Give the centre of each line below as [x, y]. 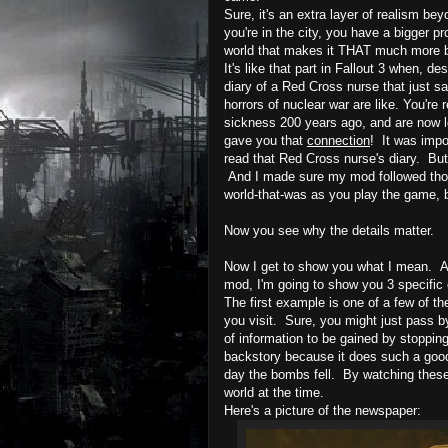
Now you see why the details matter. [329, 230]
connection [338, 140]
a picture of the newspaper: [342, 410]
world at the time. [280, 392]
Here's [244, 410]
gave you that [263, 140]
